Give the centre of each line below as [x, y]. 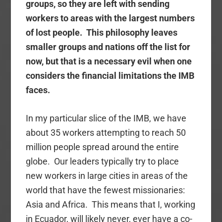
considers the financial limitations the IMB [110, 76]
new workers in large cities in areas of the [107, 176]
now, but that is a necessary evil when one [109, 61]
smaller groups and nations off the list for [108, 47]
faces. [38, 90]
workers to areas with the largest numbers [111, 18]
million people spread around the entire [103, 147]
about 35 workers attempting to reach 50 [106, 133]
